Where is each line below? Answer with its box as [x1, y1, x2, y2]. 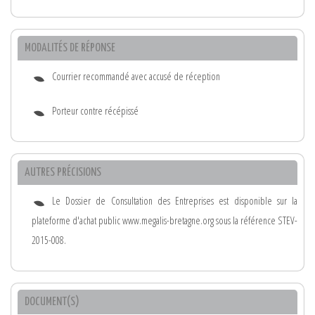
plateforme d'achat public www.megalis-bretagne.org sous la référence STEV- [32, 213, 297, 227]
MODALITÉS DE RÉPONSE [25, 41, 115, 54]
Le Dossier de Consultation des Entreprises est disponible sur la [52, 193, 297, 207]
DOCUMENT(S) [25, 295, 79, 308]
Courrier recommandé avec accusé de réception [52, 69, 220, 83]
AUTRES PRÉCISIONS [25, 166, 101, 179]
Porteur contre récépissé [52, 103, 139, 117]
